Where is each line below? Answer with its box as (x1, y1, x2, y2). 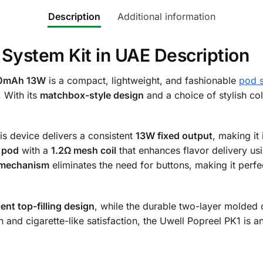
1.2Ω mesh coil (50, 144, 116, 157)
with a (18, 144, 51, 157)
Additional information (117, 10, 215, 22)
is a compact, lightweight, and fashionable (45, 74, 239, 86)
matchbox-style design (39, 89, 144, 101)
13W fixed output (135, 130, 213, 142)
